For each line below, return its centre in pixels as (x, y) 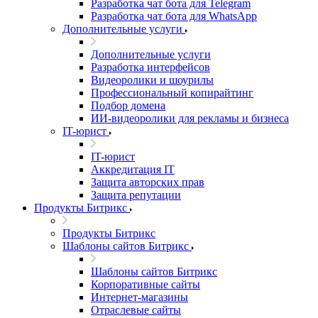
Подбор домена (128, 105)
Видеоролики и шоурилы (152, 80)
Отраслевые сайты (136, 310)
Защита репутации (136, 195)
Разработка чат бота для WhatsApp (174, 16)
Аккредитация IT (133, 169)
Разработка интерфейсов (150, 67)
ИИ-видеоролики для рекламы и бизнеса (190, 118)
